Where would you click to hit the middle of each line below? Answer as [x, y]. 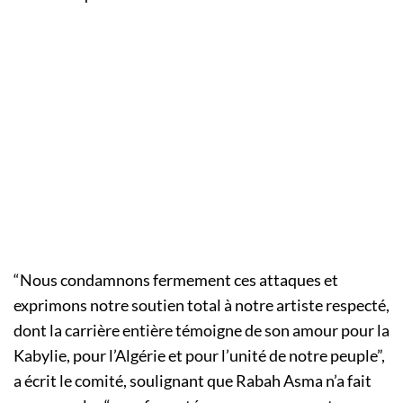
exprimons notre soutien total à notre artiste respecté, [201, 305]
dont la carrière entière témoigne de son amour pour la [201, 331]
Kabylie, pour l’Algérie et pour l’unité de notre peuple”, [199, 356]
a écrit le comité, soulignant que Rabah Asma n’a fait [193, 381]
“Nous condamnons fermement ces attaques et [176, 280]
